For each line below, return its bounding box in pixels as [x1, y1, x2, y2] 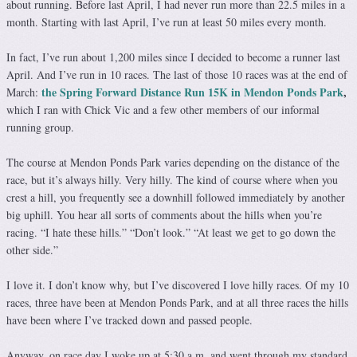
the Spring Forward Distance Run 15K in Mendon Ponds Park [41, 84, 343, 101]
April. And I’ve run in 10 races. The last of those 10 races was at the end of [6, 67, 347, 83]
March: [6, 84, 38, 100]
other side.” [6, 242, 58, 258]
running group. [6, 120, 74, 135]
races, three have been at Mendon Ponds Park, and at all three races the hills [6, 295, 348, 311]
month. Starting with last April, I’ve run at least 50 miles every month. [6, 14, 327, 30]
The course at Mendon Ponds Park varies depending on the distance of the [6, 155, 339, 171]
